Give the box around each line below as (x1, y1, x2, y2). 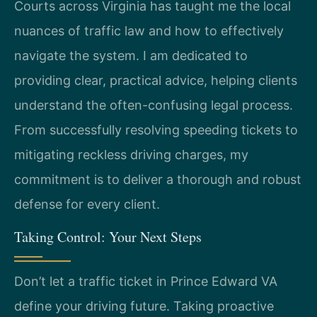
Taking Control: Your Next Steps (14, 226, 202, 246)
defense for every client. (14, 197, 160, 212)
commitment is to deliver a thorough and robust (14, 172, 301, 188)
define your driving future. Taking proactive (14, 298, 274, 313)
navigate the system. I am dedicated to (14, 48, 248, 64)
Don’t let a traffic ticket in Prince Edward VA (14, 273, 277, 289)
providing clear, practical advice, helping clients (14, 73, 297, 88)
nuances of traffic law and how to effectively (14, 23, 284, 39)
